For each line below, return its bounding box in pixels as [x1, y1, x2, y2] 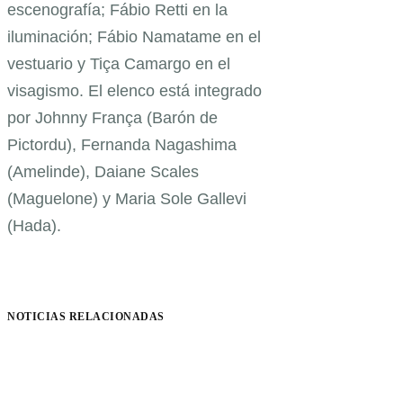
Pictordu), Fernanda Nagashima [7, 136, 237, 155]
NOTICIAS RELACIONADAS [7, 310, 165, 324]
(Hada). [7, 217, 61, 236]
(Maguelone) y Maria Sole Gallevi [7, 190, 246, 209]
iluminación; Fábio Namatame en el [7, 28, 261, 47]
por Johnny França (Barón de [7, 109, 218, 128]
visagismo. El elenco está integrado [7, 82, 262, 101]
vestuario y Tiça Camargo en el [7, 55, 230, 74]
